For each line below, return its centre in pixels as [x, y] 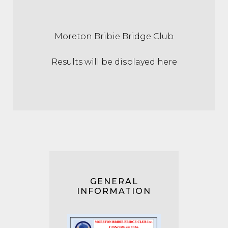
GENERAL [114, 181]
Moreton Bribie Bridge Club [114, 36]
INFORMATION [114, 191]
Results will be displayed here [114, 62]
